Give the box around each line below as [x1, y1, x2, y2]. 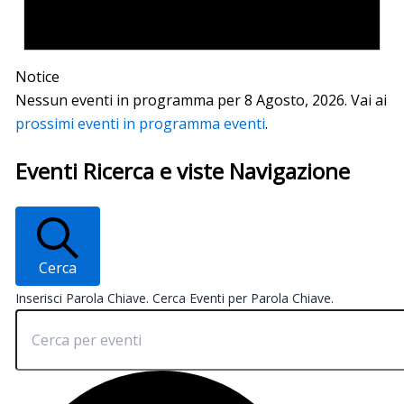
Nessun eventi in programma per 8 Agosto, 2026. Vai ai [14, 90, 387, 111]
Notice [14, 67, 60, 87]
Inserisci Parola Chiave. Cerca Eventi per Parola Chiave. [14, 289, 334, 307]
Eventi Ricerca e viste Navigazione [14, 156, 350, 187]
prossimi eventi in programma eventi [14, 114, 265, 134]
